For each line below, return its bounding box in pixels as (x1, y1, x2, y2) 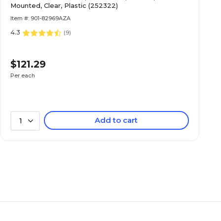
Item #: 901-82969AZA (10, 15, 71, 22)
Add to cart (95, 115, 138, 125)
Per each (10, 72, 36, 79)
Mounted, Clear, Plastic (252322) (10, 1, 118, 9)
